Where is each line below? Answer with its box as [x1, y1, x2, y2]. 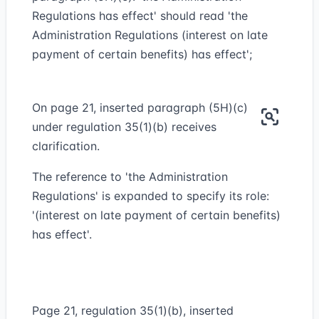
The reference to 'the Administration [32, 169, 228, 184]
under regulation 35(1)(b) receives [32, 120, 216, 134]
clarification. [32, 139, 100, 153]
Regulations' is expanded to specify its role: [32, 189, 269, 203]
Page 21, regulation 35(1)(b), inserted [32, 303, 234, 318]
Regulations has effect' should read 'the [32, 9, 248, 23]
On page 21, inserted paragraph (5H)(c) [32, 100, 248, 115]
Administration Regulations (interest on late [32, 28, 268, 42]
